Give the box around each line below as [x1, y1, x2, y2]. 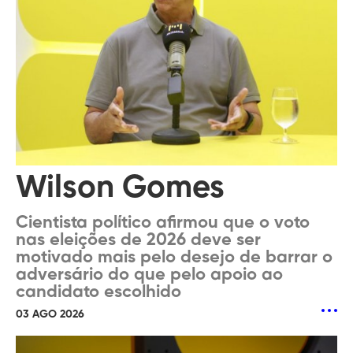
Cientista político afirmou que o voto [16, 214, 310, 232]
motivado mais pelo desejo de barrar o [16, 249, 333, 266]
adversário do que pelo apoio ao [16, 266, 283, 284]
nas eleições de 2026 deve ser [16, 232, 261, 249]
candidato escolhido [16, 284, 181, 301]
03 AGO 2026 [16, 309, 84, 320]
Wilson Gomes [16, 173, 225, 204]
